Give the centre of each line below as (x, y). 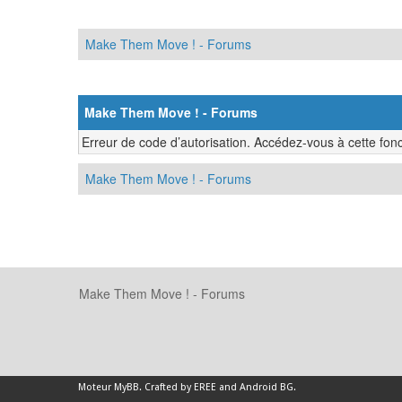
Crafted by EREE (180, 388)
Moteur (96, 388)
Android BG (267, 388)
